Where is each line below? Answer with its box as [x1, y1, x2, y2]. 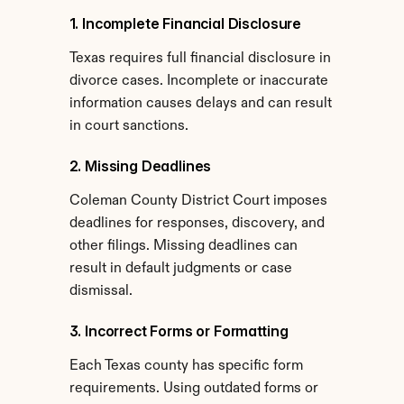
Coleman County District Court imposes [69, 194, 327, 208]
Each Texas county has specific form [69, 359, 303, 373]
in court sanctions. [69, 119, 188, 133]
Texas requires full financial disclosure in [69, 51, 331, 66]
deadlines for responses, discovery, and [69, 216, 325, 231]
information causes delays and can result [69, 96, 332, 111]
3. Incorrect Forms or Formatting [69, 322, 289, 340]
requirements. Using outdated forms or [69, 381, 318, 396]
